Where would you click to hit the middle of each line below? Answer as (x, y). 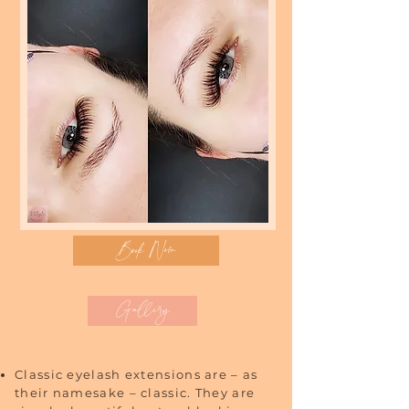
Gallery (142, 311)
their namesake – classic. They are (135, 393)
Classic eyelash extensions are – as (136, 374)
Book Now (146, 251)
